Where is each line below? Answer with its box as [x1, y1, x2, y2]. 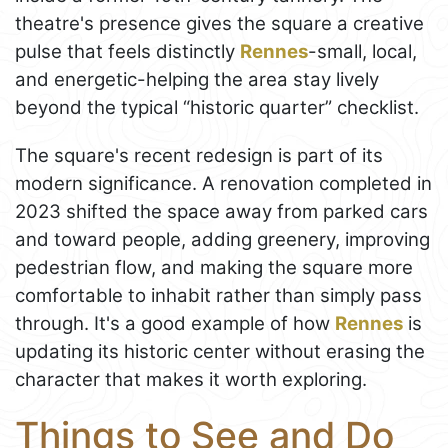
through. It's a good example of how [15, 311, 335, 335]
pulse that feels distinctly [15, 39, 240, 63]
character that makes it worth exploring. [15, 367, 367, 391]
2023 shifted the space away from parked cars [15, 199, 428, 223]
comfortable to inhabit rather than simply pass [15, 283, 422, 307]
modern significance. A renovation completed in [15, 171, 432, 195]
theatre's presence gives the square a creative [15, 11, 424, 35]
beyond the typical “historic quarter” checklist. [15, 95, 419, 119]
